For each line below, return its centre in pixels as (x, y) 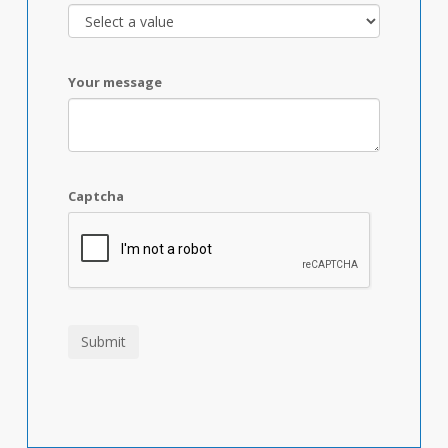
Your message (115, 82)
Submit (104, 342)
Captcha (96, 196)
